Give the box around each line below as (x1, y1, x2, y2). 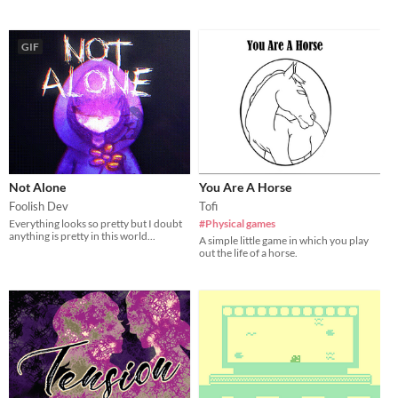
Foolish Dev (9, 198, 68, 213)
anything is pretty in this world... (9, 228, 155, 243)
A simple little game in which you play (199, 233, 369, 247)
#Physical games (199, 216, 275, 230)
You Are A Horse (199, 179, 291, 195)
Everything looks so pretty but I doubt (9, 216, 182, 230)
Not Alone (9, 179, 66, 195)
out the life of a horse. (199, 245, 298, 259)
